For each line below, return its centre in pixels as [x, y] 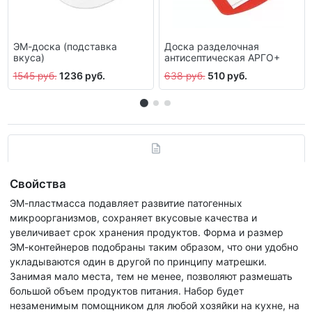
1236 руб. [82, 76]
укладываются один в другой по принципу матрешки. [138, 261]
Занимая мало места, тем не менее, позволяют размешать [151, 276]
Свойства [38, 184]
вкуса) [29, 57]
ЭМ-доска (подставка [65, 46]
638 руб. [185, 76]
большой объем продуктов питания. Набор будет [127, 290]
